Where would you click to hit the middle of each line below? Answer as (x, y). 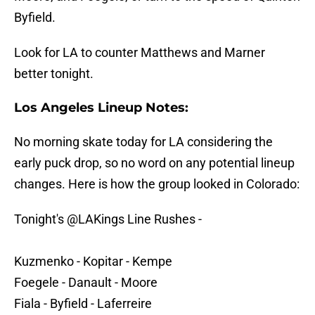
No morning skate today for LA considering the (143, 142)
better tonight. (54, 74)
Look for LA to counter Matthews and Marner (140, 53)
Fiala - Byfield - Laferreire (83, 304)
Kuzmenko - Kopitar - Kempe (93, 262)
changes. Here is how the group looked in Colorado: (157, 184)
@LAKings (96, 219)
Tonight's (40, 219)
